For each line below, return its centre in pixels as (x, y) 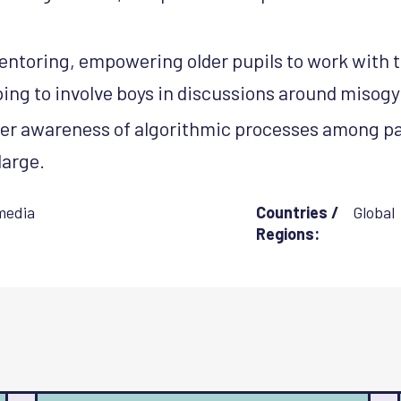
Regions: (287, 234)
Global (373, 212)
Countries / (297, 212)
